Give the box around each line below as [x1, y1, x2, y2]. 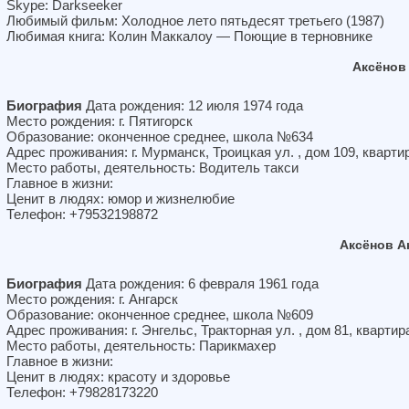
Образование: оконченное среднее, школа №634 [6, 129, 313, 144]
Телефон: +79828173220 [6, 384, 158, 400]
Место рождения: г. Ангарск [6, 291, 178, 307]
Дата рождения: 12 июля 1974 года [82, 98, 303, 113]
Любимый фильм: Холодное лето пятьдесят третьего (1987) [6, 13, 384, 28]
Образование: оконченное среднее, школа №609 [6, 307, 313, 322]
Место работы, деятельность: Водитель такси [6, 160, 299, 175]
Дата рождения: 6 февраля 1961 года [82, 276, 319, 291]
